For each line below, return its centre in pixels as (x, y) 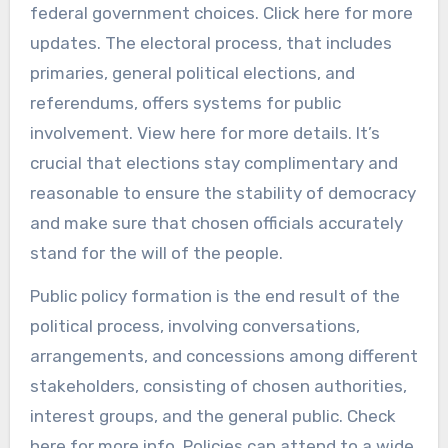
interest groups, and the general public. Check (212, 415)
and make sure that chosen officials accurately (216, 222)
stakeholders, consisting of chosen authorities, (218, 385)
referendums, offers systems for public (185, 102)
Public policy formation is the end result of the (214, 295)
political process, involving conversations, (194, 325)
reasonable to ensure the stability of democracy (222, 192)
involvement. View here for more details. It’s (204, 132)
